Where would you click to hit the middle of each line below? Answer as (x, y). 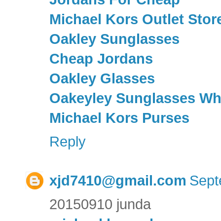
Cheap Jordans (101, 59)
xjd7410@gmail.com (118, 181)
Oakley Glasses (102, 79)
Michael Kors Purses (119, 118)
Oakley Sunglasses (114, 39)
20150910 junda (100, 204)
